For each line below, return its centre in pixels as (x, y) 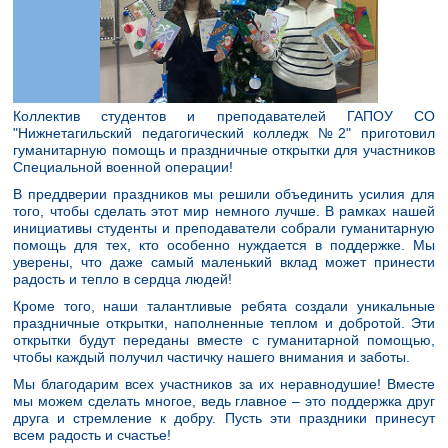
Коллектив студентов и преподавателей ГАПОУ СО (224, 116)
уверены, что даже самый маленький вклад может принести (224, 262)
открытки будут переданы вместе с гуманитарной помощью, (224, 340)
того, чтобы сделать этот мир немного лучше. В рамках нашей (224, 211)
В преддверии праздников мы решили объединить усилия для (224, 194)
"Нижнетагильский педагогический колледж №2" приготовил (224, 133)
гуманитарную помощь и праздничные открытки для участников (224, 150)
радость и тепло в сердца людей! (123, 279)
